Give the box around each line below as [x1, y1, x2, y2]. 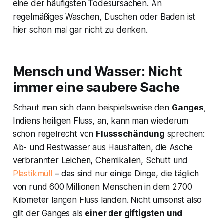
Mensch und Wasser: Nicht [12, 64, 182, 80]
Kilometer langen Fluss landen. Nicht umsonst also [12, 195, 202, 205]
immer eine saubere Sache [12, 79, 180, 96]
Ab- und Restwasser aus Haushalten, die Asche [12, 142, 193, 153]
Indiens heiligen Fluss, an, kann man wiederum [12, 116, 189, 126]
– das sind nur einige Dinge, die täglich [52, 169, 199, 179]
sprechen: [164, 129, 205, 139]
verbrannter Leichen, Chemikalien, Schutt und [12, 155, 188, 166]
